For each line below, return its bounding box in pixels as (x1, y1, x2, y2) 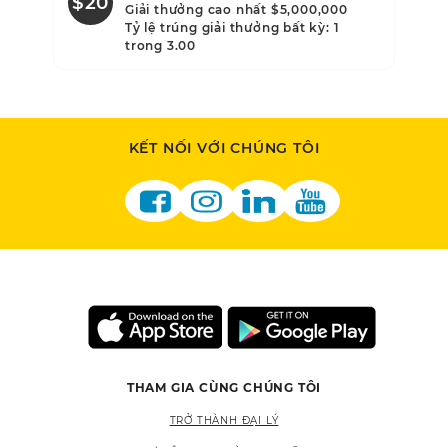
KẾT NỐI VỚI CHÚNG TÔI (128, 139, 320, 158)
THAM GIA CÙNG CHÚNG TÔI (126, 380, 322, 396)
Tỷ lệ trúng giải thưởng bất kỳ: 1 (125, 20, 340, 36)
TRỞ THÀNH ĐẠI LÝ (169, 414, 279, 428)
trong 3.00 (125, 38, 196, 54)
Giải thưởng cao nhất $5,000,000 (125, 2, 348, 18)
